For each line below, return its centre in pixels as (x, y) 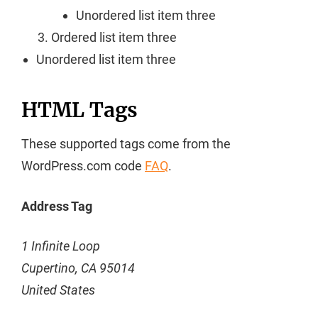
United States (58, 290)
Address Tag (57, 206)
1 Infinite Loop (61, 246)
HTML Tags (79, 110)
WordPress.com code (83, 166)
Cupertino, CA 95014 (78, 268)
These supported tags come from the (126, 144)
